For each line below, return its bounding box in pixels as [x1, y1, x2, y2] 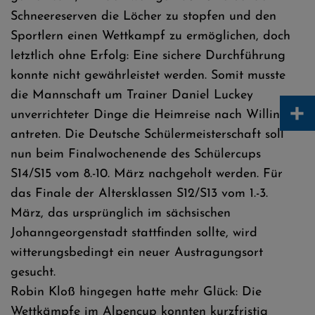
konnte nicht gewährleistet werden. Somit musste [11, 69, 285, 82]
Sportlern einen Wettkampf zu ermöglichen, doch [11, 30, 290, 43]
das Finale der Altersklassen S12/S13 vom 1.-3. [11, 187, 268, 200]
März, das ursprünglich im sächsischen [11, 207, 231, 220]
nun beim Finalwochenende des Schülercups [11, 148, 261, 161]
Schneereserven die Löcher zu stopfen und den [11, 10, 276, 23]
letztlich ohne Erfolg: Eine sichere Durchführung [11, 49, 285, 63]
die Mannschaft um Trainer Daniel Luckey [11, 89, 253, 102]
